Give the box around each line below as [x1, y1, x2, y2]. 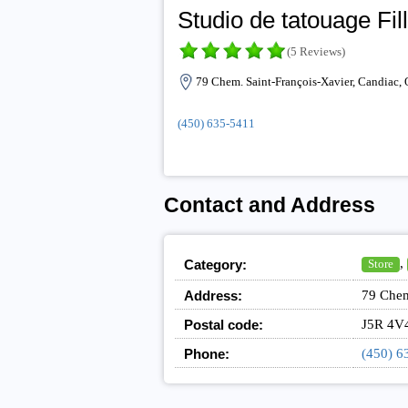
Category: [183, 257, 247, 273]
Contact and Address [163, 194, 375, 218]
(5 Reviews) [286, 45, 345, 59]
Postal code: [183, 317, 263, 333]
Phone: [183, 346, 229, 362]
